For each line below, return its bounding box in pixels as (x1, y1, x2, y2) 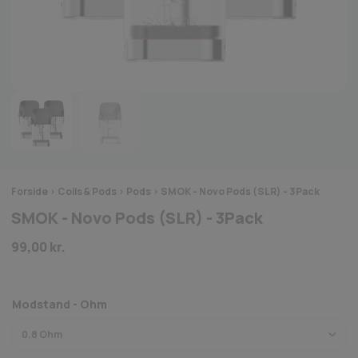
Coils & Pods (58, 185, 117, 198)
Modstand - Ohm (12, 296, 107, 312)
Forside (11, 185, 48, 198)
